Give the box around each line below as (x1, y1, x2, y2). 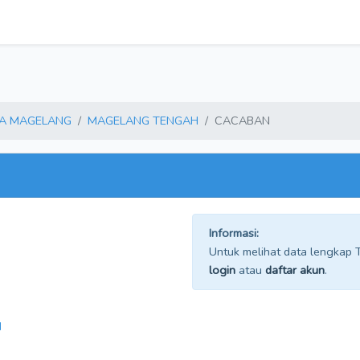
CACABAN (215, 112, 270, 129)
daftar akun (265, 262, 325, 278)
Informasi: (209, 225, 259, 241)
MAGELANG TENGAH (88, 112, 198, 129)
